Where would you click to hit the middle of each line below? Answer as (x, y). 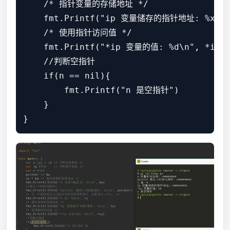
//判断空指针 (59, 62)
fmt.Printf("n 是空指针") (101, 90)
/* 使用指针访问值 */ (78, 33)
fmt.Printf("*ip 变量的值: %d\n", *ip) (124, 47)
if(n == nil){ (67, 76)
